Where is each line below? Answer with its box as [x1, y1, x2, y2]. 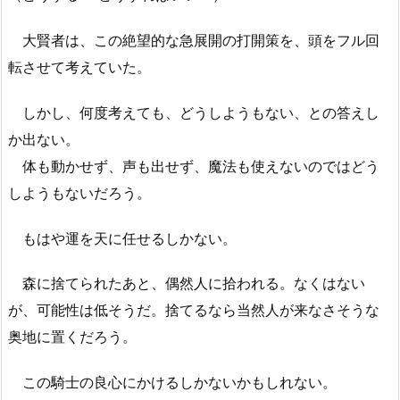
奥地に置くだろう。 [8, 328, 137, 346]
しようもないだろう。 [8, 183, 151, 202]
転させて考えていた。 [8, 57, 151, 76]
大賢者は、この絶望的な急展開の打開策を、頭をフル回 [8, 30, 379, 49]
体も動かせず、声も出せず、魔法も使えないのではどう [8, 156, 379, 175]
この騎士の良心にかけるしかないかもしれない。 [8, 373, 337, 392]
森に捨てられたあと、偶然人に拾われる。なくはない [8, 274, 365, 293]
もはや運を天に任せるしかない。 [8, 229, 237, 247]
